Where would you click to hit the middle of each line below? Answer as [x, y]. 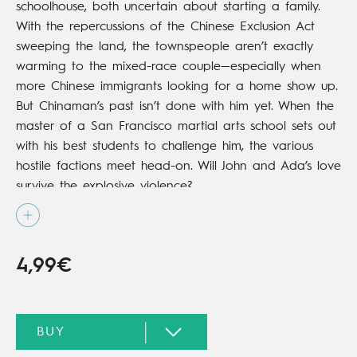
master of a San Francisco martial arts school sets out [176, 127]
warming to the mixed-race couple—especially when [169, 67]
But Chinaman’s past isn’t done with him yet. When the [175, 107]
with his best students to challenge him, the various [165, 147]
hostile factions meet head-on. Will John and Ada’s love [178, 167]
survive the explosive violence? [104, 187]
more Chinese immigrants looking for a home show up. [177, 87]
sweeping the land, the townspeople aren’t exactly [165, 47]
